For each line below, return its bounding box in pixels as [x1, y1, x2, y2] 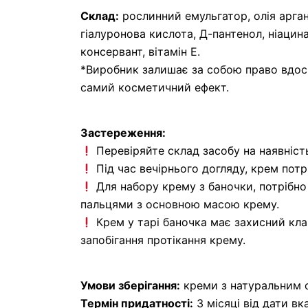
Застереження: [80, 126, 166, 140]
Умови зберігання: [80, 278, 180, 292]
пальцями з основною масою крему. [80, 197, 279, 211]
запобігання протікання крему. [80, 233, 245, 247]
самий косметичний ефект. [80, 80, 229, 94]
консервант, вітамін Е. [80, 45, 200, 58]
